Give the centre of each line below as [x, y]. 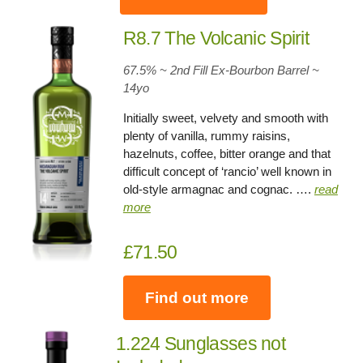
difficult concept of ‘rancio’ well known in [227, 172]
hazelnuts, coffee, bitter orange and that [226, 154]
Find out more [196, 297]
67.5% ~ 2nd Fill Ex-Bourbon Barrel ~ [221, 70]
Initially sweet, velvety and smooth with [225, 118]
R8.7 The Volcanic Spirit [216, 38]
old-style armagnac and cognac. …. [218, 190]
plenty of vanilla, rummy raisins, [206, 136]
